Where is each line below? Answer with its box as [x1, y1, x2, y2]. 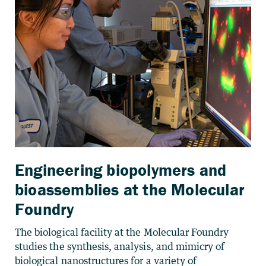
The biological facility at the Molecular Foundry [15, 226, 229, 238]
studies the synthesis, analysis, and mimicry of [15, 240, 225, 252]
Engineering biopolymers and [15, 160, 227, 180]
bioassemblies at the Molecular [15, 179, 245, 199]
